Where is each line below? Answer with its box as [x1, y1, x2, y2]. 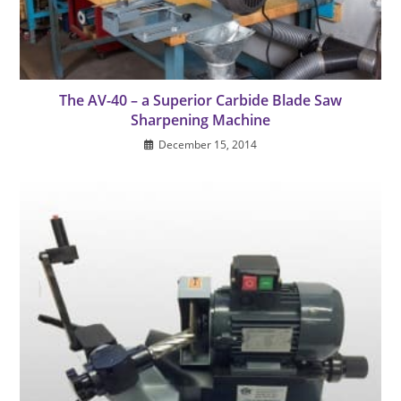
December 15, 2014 [158, 137, 257, 153]
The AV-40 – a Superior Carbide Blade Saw [59, 90, 342, 111]
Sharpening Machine [131, 110, 270, 131]
